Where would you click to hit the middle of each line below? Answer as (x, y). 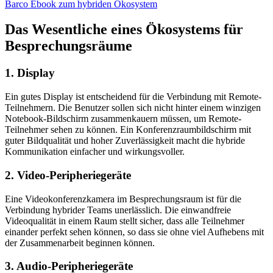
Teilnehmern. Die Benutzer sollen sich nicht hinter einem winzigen (133, 108)
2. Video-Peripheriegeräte (68, 175)
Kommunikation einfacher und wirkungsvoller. (95, 152)
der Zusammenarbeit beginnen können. (80, 243)
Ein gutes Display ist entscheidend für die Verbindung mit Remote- (133, 97)
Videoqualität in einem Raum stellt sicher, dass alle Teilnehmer (125, 221)
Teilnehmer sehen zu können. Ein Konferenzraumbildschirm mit (128, 130)
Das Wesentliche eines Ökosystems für (124, 30)
